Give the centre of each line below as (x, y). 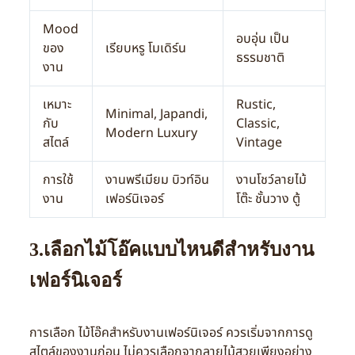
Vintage (259, 142)
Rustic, (256, 104)
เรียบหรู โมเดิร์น (145, 48)
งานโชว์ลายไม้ (271, 179)
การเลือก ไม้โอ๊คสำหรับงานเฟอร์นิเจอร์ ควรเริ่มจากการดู (171, 333)
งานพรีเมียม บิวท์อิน (157, 179)
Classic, (258, 123)
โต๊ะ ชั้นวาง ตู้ (268, 198)
